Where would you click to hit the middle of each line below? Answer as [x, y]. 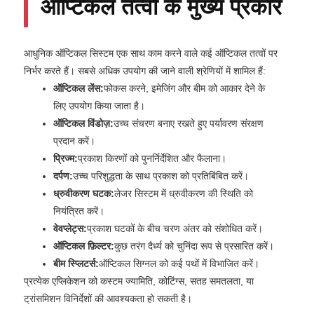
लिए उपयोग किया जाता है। [99, 105]
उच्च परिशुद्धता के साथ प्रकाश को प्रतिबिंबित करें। [161, 176]
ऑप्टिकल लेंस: [78, 88]
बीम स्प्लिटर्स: [76, 263]
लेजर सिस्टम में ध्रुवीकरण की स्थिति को [184, 193]
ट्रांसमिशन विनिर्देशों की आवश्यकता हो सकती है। [108, 298]
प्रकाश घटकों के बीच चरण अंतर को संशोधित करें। [175, 228]
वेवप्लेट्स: [70, 228]
